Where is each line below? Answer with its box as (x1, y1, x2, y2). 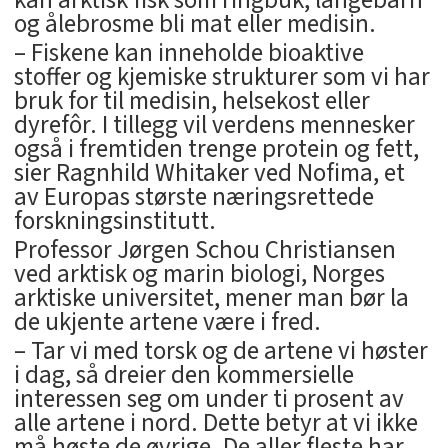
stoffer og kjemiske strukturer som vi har (13, 59, 430, 96)
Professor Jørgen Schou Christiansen (13, 232, 396, 269)
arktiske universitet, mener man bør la (13, 280, 409, 317)
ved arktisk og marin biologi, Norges (13, 256, 385, 293)
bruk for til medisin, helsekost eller (13, 83, 370, 120)
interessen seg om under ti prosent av (13, 381, 404, 418)
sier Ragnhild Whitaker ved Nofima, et (13, 155, 405, 192)
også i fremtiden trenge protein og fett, (13, 131, 419, 168)
